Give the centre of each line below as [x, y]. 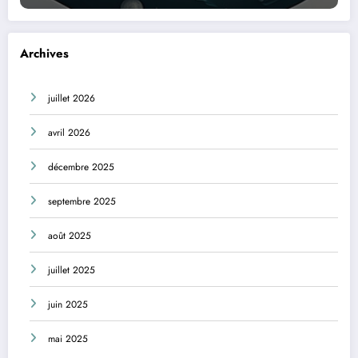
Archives [44, 54]
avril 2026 [69, 132]
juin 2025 [68, 304]
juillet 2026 [72, 98]
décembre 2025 [81, 167]
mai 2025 [68, 338]
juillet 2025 [72, 270]
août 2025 [70, 235]
